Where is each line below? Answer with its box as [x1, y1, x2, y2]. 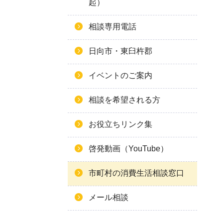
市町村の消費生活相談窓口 [89, 169, 184, 177]
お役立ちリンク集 [89, 120, 152, 128]
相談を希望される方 [89, 96, 160, 104]
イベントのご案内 [89, 71, 152, 80]
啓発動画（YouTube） [89, 144, 168, 153]
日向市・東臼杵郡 [89, 47, 152, 55]
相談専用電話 [89, 22, 136, 31]
